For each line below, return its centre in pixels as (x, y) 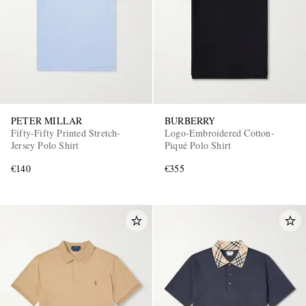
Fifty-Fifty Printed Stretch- (66, 133)
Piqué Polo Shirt (198, 145)
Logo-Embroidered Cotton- (220, 133)
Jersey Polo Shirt (45, 145)
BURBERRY (190, 121)
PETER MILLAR (47, 121)
